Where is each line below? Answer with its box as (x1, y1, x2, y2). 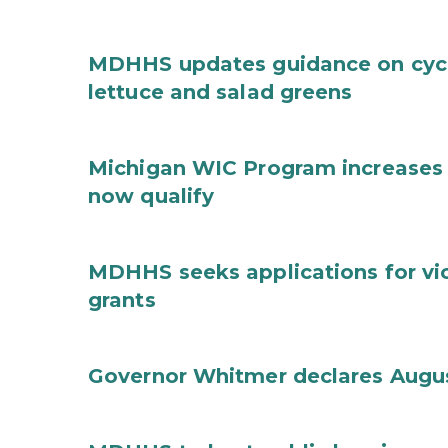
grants (88, 288, 156, 312)
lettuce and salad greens (88, 80, 353, 104)
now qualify (88, 184, 215, 208)
